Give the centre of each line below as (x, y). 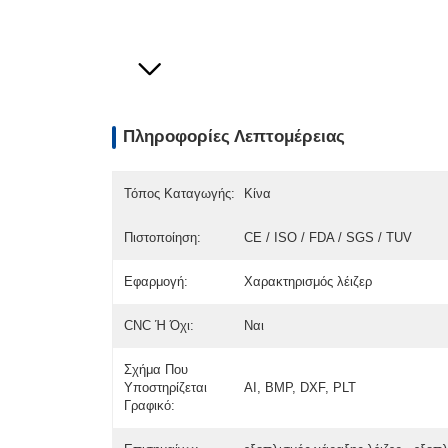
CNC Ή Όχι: (159, 326)
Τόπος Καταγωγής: (180, 193)
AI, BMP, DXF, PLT (299, 388)
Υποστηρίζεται (166, 388)
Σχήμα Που (156, 370)
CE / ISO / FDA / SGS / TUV (327, 237)
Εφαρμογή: (156, 281)
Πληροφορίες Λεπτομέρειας (234, 137)
